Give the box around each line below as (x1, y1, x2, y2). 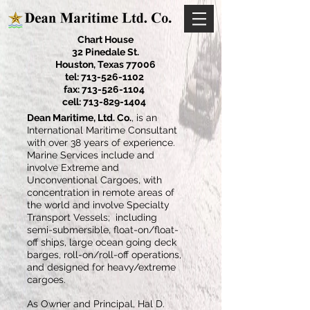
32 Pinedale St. (71, 46, 139, 57)
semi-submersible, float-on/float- (27, 224, 179, 235)
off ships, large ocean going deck (27, 237, 176, 248)
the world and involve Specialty (27, 199, 170, 210)
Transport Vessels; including (27, 212, 157, 223)
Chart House (77, 34, 134, 45)
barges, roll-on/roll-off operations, (27, 249, 181, 260)
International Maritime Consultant (27, 125, 177, 136)
